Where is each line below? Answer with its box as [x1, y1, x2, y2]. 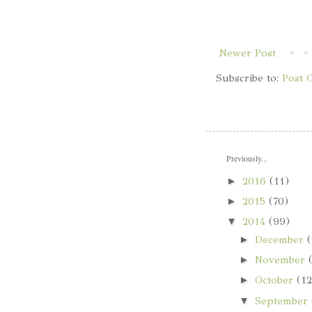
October [254, 274, 297, 287]
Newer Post [219, 47, 276, 60]
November [254, 253, 309, 267]
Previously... [226, 153, 267, 164]
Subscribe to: [215, 72, 282, 85]
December [254, 233, 307, 246]
